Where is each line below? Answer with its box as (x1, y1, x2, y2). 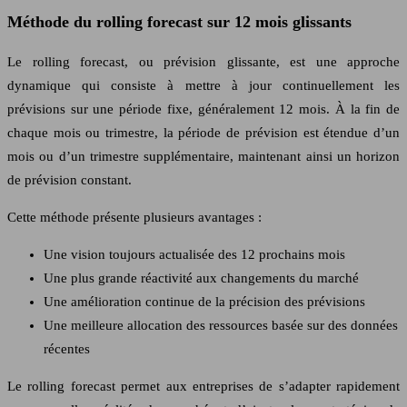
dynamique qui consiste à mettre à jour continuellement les (7, 77, 400, 93)
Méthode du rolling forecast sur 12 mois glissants (7, 13, 352, 32)
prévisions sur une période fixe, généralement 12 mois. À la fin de (7, 101, 400, 116)
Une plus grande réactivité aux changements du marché (44, 270, 359, 285)
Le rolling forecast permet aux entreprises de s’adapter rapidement (7, 378, 400, 393)
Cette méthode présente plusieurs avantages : (7, 209, 262, 224)
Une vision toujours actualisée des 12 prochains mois (44, 246, 345, 262)
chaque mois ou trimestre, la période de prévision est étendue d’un (7, 124, 400, 140)
